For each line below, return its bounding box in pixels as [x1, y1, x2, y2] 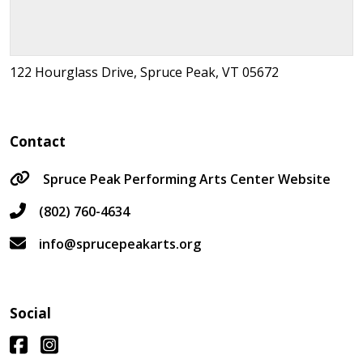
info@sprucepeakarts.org [39, 235, 201, 253]
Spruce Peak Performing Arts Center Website [43, 170, 331, 188]
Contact [10, 132, 66, 151]
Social [10, 304, 51, 322]
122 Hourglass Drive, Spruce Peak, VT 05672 [10, 63, 279, 81]
